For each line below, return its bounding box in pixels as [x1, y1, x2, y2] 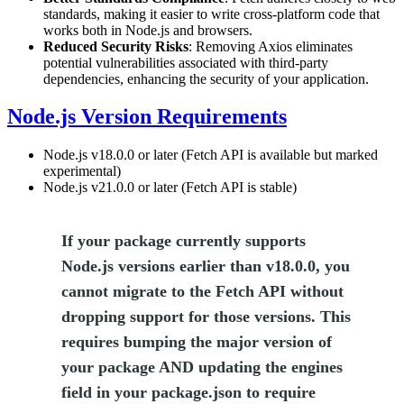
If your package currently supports [61, 232, 306, 251]
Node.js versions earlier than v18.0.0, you [61, 257, 350, 276]
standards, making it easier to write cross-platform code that [43, 5, 380, 22]
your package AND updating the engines [61, 358, 343, 377]
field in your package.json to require [61, 383, 316, 402]
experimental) [43, 163, 121, 179]
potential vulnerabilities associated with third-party [43, 54, 328, 70]
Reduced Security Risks [43, 38, 188, 54]
